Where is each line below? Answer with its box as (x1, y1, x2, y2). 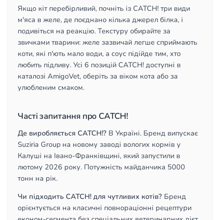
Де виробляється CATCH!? (18, 128, 107, 138)
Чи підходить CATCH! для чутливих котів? (18, 192, 162, 201)
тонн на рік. (18, 173, 57, 183)
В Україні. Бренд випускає (107, 128, 198, 138)
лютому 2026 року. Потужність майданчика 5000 (18, 162, 185, 172)
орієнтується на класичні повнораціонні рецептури (18, 203, 192, 213)
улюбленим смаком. (18, 82, 84, 92)
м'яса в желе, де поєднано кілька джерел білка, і (18, 15, 183, 25)
